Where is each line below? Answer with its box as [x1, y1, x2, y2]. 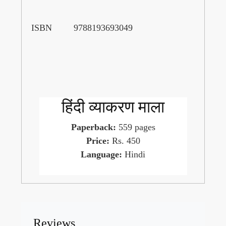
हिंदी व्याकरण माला [62, 97, 164, 116]
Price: [86, 135, 112, 146]
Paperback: [71, 122, 116, 132]
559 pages [116, 122, 155, 132]
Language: [81, 149, 122, 159]
